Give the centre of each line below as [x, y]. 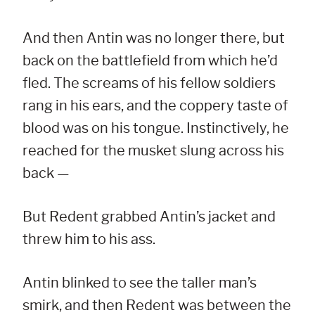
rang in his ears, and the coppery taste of [155, 106]
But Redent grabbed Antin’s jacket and [149, 217]
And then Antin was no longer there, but [154, 38]
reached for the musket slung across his [153, 151]
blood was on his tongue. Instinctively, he [156, 128]
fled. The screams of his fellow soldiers [149, 83]
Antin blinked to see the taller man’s [140, 283]
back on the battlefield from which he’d [150, 61]
